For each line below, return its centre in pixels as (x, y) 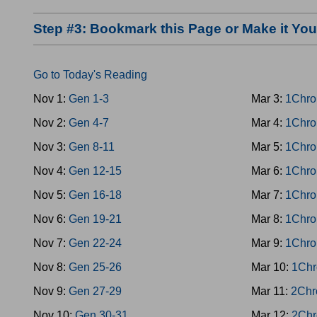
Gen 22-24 (95, 243)
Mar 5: (269, 147)
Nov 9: (51, 291)
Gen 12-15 (95, 171)
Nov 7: (51, 243)
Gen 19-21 (95, 219)
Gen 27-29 (95, 291)
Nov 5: (51, 195)
